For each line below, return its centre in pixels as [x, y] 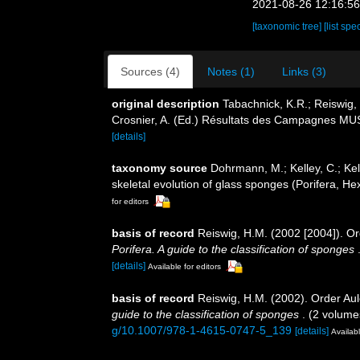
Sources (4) [150, 72]
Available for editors [184, 266]
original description [166, 104]
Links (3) [304, 72]
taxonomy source [160, 168]
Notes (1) [231, 72]
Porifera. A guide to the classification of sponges [235, 249]
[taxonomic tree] [288, 27]
